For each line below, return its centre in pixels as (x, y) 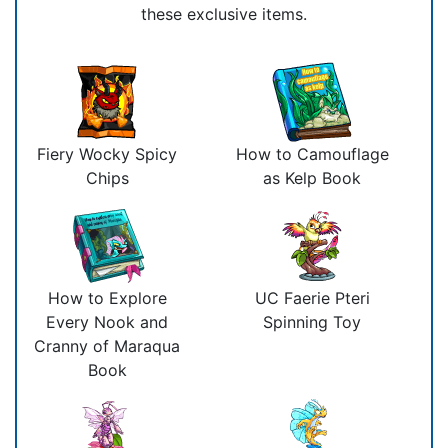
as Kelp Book (312, 177)
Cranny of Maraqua (107, 345)
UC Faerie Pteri (312, 297)
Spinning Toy (312, 321)
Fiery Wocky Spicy (107, 153)
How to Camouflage (312, 153)
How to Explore (107, 297)
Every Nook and (107, 321)
